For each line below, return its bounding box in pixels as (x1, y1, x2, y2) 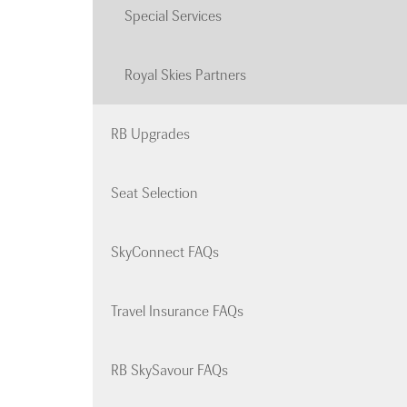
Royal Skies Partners (124, 66, 246, 84)
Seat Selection (111, 184, 198, 203)
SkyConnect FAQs (111, 243, 219, 262)
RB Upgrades (111, 125, 190, 144)
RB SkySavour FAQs (111, 362, 228, 380)
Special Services (124, 7, 222, 25)
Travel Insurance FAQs (111, 303, 243, 321)
